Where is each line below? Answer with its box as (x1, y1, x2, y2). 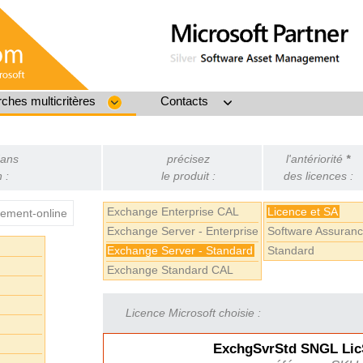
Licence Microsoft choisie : (126, 306, 261, 319)
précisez (166, 152, 210, 165)
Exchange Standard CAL (107, 263, 234, 276)
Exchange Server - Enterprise (107, 224, 259, 237)
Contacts (160, 94, 208, 108)
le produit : (160, 169, 216, 182)
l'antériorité (286, 152, 346, 165)
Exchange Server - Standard (107, 244, 254, 257)
